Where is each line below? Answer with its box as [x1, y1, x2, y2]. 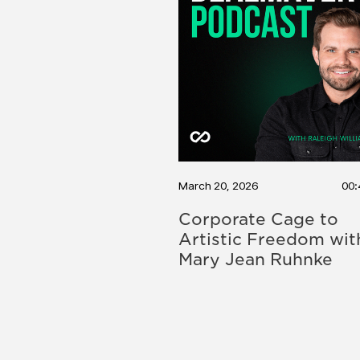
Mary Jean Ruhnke [178, 249, 333, 269]
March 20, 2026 [178, 178, 258, 192]
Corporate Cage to [178, 209, 338, 229]
